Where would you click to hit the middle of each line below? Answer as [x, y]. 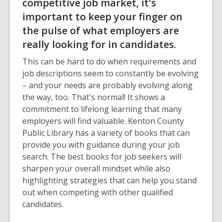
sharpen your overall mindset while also [96, 168]
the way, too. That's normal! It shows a [94, 97]
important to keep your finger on [102, 16]
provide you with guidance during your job [101, 144]
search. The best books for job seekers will [102, 156]
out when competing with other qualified [98, 192]
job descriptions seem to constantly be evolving [111, 73]
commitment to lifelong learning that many [102, 109]
